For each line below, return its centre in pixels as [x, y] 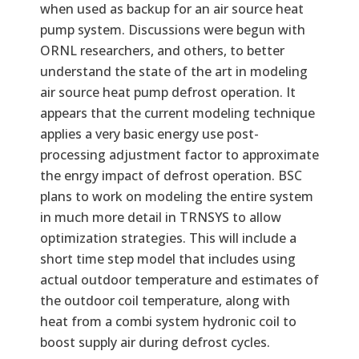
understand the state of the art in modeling [174, 71]
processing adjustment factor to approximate [179, 154]
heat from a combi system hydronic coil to [168, 321]
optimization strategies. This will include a [168, 238]
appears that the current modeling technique [177, 113]
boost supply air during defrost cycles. [155, 342]
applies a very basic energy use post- [149, 133]
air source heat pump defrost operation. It [168, 92]
